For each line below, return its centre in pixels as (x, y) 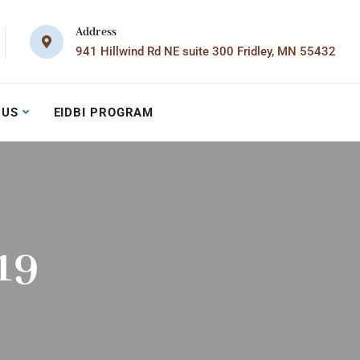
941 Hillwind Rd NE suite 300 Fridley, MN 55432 (206, 51)
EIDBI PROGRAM (104, 112)
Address (96, 32)
